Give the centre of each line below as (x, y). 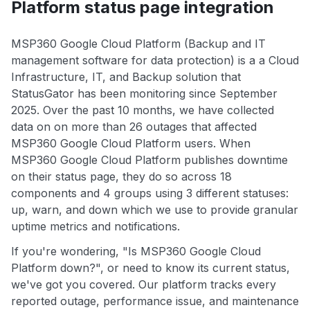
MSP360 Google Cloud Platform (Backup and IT (138, 44)
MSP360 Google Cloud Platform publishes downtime (149, 160)
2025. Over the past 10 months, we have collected (143, 110)
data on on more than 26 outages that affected (134, 127)
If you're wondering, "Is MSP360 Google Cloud (136, 252)
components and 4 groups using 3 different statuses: (150, 193)
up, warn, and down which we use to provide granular (155, 210)
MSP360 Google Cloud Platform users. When (131, 144)
